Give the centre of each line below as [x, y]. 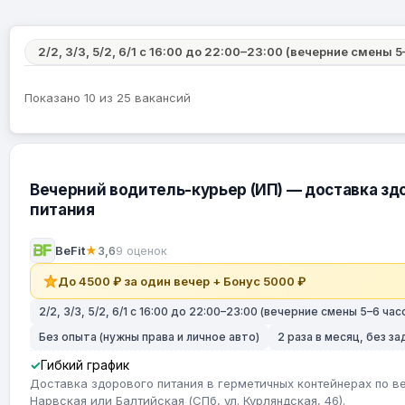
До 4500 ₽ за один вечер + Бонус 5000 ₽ [182, 281]
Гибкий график [85, 365]
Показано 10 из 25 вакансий [108, 98]
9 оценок [141, 250]
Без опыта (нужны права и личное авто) [149, 337]
